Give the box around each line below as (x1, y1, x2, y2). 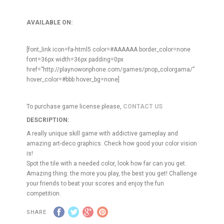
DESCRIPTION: (26, 116, 69, 123)
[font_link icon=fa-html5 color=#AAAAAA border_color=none (26, 46, 191, 53)
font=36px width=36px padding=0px (26, 56, 124, 63)
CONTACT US (123, 103, 163, 110)
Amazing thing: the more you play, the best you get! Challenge (26, 170, 197, 177)
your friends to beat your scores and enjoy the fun (26, 180, 164, 187)
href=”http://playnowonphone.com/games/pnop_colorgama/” (26, 66, 195, 73)
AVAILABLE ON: (26, 19, 73, 26)
